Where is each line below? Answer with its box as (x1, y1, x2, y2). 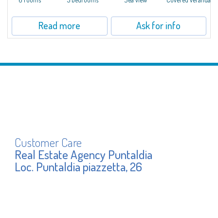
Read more (38, 18, 81, 32)
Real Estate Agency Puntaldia (15, 146, 152, 162)
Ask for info (136, 18, 181, 32)
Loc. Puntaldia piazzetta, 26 (15, 159, 142, 174)
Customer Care (15, 134, 82, 150)
